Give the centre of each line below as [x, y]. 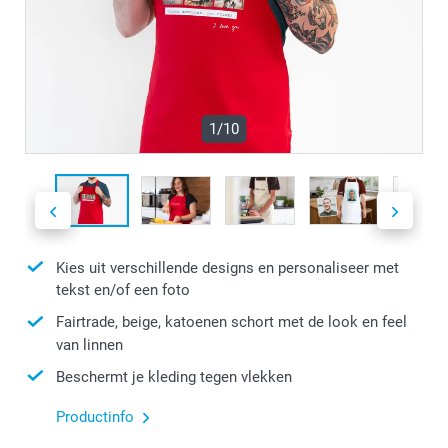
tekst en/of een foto [123, 290]
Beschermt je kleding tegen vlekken [174, 376]
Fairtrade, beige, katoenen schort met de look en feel [231, 322]
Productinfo [95, 417]
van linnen [89, 344]
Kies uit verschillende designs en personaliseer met [227, 267]
